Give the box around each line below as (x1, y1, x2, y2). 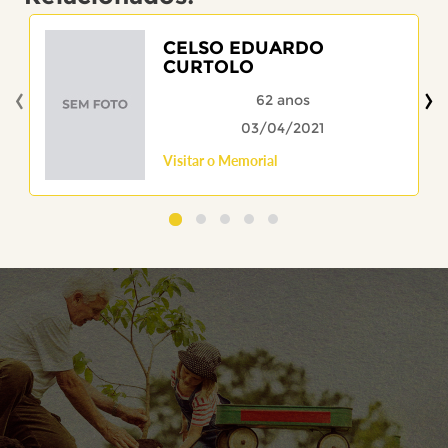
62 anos (255, 90, 310, 109)
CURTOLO (162, 55, 254, 78)
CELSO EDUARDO (162, 36, 324, 59)
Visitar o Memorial (162, 151, 277, 169)
